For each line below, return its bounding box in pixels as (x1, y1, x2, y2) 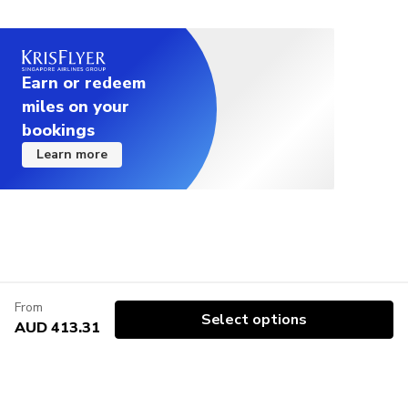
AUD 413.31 (15, 318, 100, 338)
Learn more (36, 145, 107, 163)
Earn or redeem (22, 71, 146, 94)
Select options (200, 310, 308, 330)
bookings (22, 118, 95, 141)
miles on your (22, 95, 129, 117)
